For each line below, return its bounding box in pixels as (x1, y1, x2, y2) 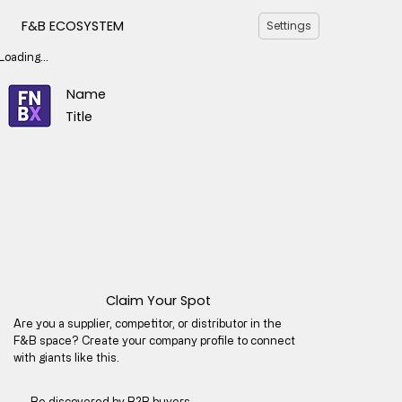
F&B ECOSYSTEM (22, 16, 125, 35)
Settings (267, 17, 312, 33)
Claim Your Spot (105, 291, 211, 310)
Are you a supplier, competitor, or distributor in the (13, 317, 282, 330)
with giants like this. (13, 351, 119, 364)
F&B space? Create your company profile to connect (13, 334, 295, 347)
